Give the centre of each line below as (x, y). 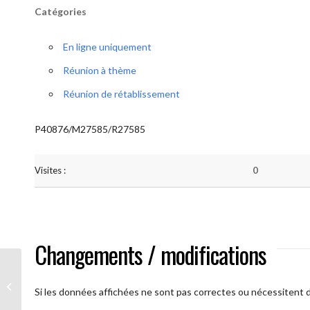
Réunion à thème (100, 70)
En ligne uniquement (107, 47)
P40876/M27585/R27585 (90, 129)
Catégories (61, 11)
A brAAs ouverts (58, 286)
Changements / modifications (151, 254)
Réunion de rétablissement (121, 94)
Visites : (50, 170)
